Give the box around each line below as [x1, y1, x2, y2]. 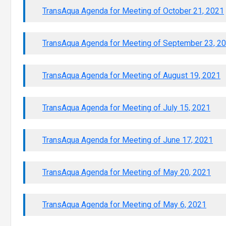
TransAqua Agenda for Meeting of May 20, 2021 [42, 167, 211, 178]
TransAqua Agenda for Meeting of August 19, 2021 [42, 71, 220, 81]
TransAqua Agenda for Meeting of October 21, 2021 [42, 6, 224, 16]
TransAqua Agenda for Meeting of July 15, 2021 [42, 103, 210, 113]
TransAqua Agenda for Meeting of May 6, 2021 [42, 200, 206, 210]
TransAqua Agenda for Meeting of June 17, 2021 [42, 135, 213, 145]
